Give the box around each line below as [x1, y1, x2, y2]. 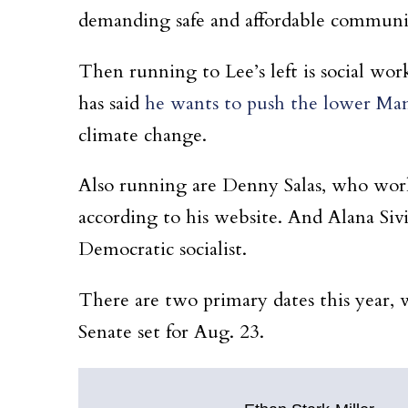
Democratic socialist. [78, 237, 247, 263]
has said [78, 90, 145, 117]
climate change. [78, 122, 207, 148]
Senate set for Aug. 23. [78, 320, 264, 346]
